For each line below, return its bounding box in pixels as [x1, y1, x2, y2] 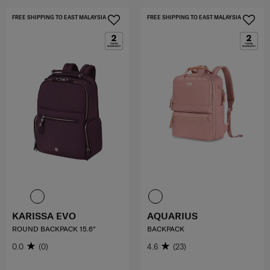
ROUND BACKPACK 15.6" [12, 224, 96, 233]
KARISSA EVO [12, 209, 76, 222]
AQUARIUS [147, 209, 198, 222]
